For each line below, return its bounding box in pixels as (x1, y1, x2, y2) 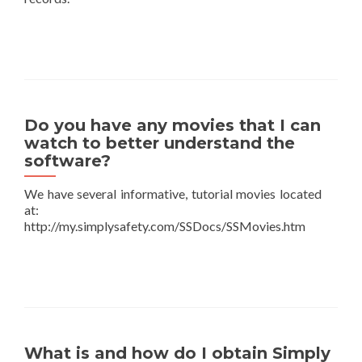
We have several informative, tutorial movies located (24, 186, 322, 201)
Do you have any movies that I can (24, 116, 321, 135)
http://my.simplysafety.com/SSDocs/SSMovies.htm (24, 218, 305, 234)
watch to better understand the (24, 133, 295, 153)
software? (24, 151, 111, 170)
